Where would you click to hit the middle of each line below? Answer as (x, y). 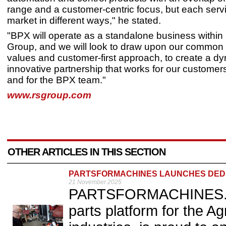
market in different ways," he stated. (84, 20)
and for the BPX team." (56, 80)
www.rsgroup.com (49, 95)
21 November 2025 (95, 182)
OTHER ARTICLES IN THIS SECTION (87, 152)
